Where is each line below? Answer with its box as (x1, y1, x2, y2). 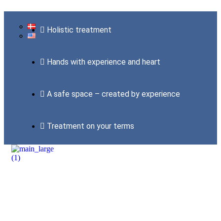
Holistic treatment (47, 25, 111, 35)
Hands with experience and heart (47, 57, 160, 67)
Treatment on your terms (47, 121, 134, 131)
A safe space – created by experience (47, 89, 180, 99)
